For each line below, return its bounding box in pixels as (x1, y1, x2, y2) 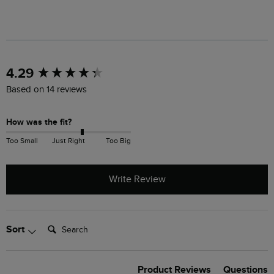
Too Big (105, 136, 131, 145)
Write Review (108, 174, 166, 186)
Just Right (51, 136, 85, 145)
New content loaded (12, 65, 92, 77)
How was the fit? (6, 117, 72, 128)
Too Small (6, 136, 38, 145)
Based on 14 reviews (6, 84, 87, 95)
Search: (42, 218, 74, 230)
